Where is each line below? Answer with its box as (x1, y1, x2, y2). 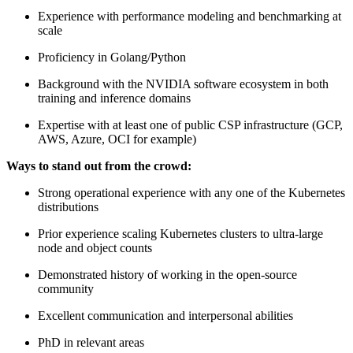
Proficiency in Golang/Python (38, 50, 186, 64)
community (38, 281, 94, 295)
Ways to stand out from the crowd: (6, 158, 191, 173)
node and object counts (38, 240, 152, 255)
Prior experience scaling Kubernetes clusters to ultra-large (38, 226, 323, 240)
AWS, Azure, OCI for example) (38, 132, 196, 146)
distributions (38, 199, 98, 214)
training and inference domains (38, 91, 191, 105)
